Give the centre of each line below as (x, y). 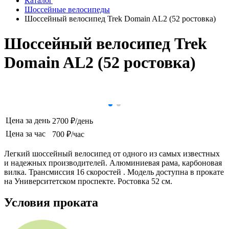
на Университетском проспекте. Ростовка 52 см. (88, 181)
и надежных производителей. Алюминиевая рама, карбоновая (113, 163)
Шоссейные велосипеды (67, 9)
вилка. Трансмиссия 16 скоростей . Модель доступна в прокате (114, 172)
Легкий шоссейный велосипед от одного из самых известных (112, 153)
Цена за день (28, 120)
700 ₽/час (68, 134)
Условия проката (51, 203)
